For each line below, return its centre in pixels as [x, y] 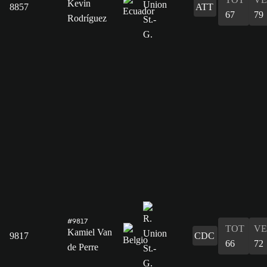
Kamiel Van [90, 232]
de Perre [83, 247]
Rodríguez [87, 18]
